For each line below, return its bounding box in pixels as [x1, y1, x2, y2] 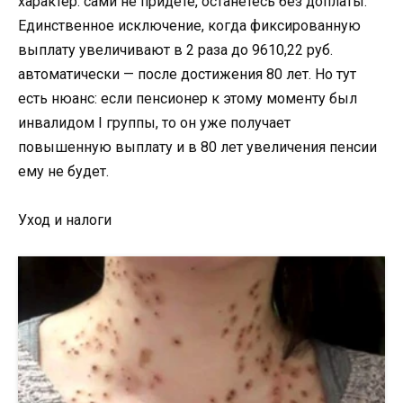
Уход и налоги [18, 210, 112, 228]
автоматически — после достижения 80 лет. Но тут [18, 65, 356, 83]
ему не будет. [18, 162, 109, 180]
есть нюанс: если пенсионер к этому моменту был [18, 89, 357, 107]
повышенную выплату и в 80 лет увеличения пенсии [18, 138, 377, 156]
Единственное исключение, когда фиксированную [18, 16, 361, 34]
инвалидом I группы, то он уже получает [18, 113, 291, 131]
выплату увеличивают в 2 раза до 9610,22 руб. [18, 40, 333, 58]
